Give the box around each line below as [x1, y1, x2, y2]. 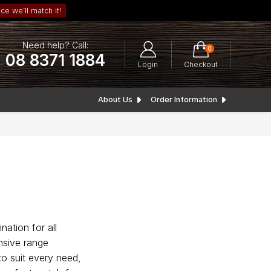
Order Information [150, 95, 217, 104]
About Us [97, 95, 132, 104]
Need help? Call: [22, 39, 88, 50]
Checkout [183, 59, 218, 69]
